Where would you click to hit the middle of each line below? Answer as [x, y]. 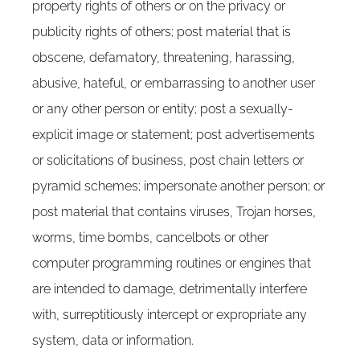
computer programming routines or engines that [172, 263]
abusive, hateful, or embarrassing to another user [174, 83]
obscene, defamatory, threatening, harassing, [164, 57]
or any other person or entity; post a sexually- [163, 109]
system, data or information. [113, 340]
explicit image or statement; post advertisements [174, 135]
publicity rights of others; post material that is [162, 32]
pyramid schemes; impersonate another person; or [178, 186]
